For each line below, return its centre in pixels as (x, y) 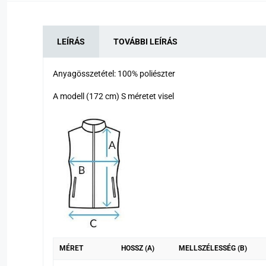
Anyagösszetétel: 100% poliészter (114, 73)
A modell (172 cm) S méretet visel (113, 96)
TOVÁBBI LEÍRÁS (145, 41)
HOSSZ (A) (138, 248)
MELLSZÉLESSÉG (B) (213, 248)
